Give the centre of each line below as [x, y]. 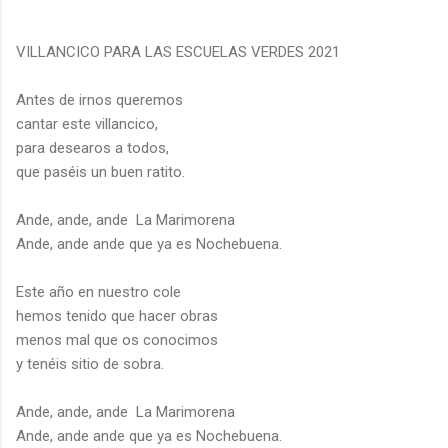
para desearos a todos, [92, 147]
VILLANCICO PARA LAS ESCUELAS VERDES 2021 [178, 51]
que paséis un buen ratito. [100, 171]
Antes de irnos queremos [101, 99]
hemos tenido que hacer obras [117, 315]
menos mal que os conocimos [117, 339]
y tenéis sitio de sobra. [90, 363]
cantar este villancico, [87, 123]
